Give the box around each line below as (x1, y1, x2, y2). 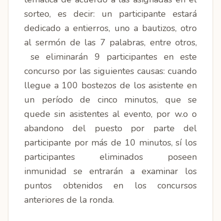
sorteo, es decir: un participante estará (24, 8, 197, 20)
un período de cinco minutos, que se (24, 94, 197, 106)
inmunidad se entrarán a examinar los (24, 165, 197, 177)
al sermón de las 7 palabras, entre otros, (24, 37, 197, 48)
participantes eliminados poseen (24, 151, 197, 163)
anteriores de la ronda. (24, 194, 114, 206)
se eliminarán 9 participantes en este (24, 51, 197, 63)
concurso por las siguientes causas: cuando (24, 65, 197, 77)
